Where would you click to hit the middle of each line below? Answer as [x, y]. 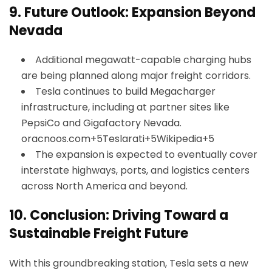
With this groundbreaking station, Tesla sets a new [129, 263]
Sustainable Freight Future [99, 233]
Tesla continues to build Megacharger [125, 91]
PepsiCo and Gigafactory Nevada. [101, 123]
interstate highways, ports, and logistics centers [135, 170]
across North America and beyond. [104, 186]
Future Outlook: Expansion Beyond [140, 12]
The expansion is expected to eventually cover [146, 155]
